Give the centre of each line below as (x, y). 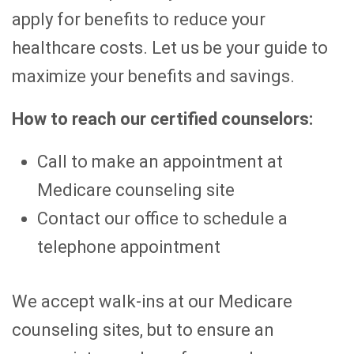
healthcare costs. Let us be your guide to (170, 48)
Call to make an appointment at (160, 162)
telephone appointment (129, 247)
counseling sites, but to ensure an (143, 330)
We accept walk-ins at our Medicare (152, 302)
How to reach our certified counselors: (162, 119)
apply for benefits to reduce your (139, 20)
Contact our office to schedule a (162, 219)
